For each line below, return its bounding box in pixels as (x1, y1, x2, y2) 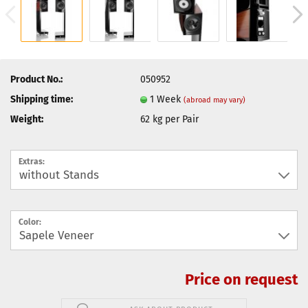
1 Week (150, 93, 184, 105)
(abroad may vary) (184, 95, 246, 104)
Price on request (185, 270, 298, 289)
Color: (19, 217, 41, 227)
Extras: (19, 157, 45, 166)
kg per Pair (150, 113, 199, 125)
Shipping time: (10, 93, 73, 105)
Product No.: (10, 73, 63, 85)
